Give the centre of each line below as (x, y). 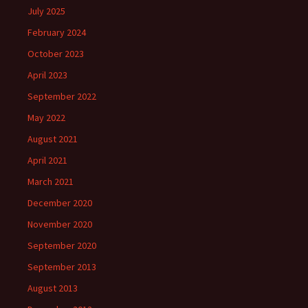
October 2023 (56, 54)
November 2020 (60, 224)
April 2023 (47, 75)
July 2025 (46, 11)
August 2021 (53, 139)
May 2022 (46, 118)
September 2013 (62, 267)
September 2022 (62, 96)
